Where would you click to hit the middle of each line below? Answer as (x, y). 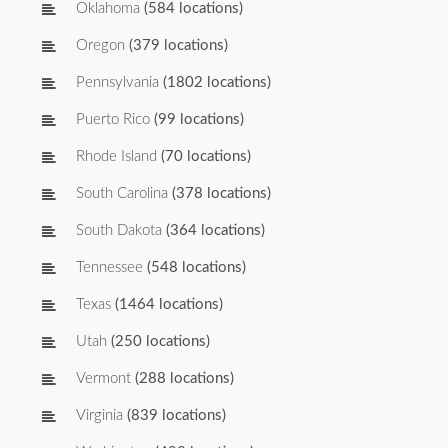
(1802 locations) (215, 83)
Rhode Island (116, 157)
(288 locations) (182, 379)
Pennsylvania (117, 83)
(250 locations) (158, 342)
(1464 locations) (167, 305)
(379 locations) (176, 46)
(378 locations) (219, 194)
